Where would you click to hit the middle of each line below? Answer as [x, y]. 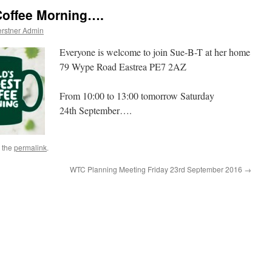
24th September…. [96, 110]
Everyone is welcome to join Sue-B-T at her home [155, 52]
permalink [30, 147]
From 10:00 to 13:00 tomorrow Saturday [137, 96]
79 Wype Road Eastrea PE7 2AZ [123, 66]
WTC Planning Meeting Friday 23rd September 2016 [157, 169]
